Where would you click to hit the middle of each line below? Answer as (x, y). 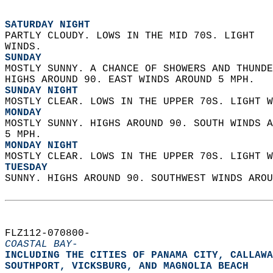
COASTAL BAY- (41, 244)
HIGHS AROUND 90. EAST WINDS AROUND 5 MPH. (133, 80)
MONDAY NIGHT (41, 146)
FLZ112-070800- (54, 233)
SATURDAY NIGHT (48, 25)
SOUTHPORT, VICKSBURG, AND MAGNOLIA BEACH (133, 266)
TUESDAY (26, 168)
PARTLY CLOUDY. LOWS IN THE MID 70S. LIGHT (136, 36)
